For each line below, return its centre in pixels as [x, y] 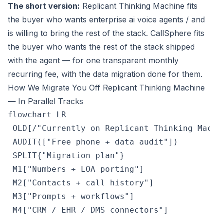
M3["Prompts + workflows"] [71, 197]
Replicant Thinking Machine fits [139, 6]
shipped [180, 47]
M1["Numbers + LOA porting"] [76, 169]
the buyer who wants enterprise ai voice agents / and [106, 20]
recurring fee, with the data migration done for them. [105, 74]
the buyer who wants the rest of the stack [87, 47]
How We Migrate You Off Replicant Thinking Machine [106, 88]
